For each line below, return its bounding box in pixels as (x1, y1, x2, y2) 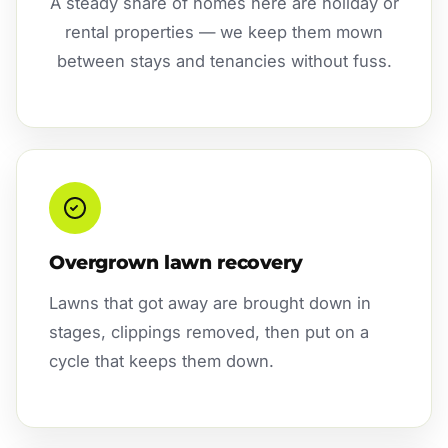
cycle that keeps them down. (49, 351, 274, 372)
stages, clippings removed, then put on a (49, 322, 369, 343)
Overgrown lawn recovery (49, 251, 303, 275)
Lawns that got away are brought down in (49, 293, 371, 314)
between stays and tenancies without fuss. (56, 51, 392, 72)
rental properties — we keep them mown (65, 22, 383, 43)
